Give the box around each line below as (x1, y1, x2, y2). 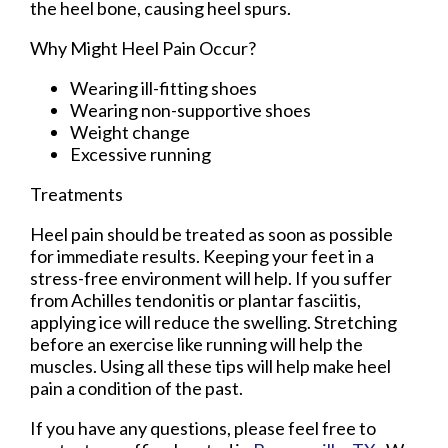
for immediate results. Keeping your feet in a (30, 244, 374, 267)
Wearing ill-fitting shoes (70, 76, 305, 99)
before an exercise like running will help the (30, 332, 363, 355)
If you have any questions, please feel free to (30, 416, 376, 439)
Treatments (30, 182, 123, 205)
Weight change (70, 120, 223, 143)
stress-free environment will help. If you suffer (30, 266, 392, 289)
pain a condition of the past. (30, 376, 243, 399)
